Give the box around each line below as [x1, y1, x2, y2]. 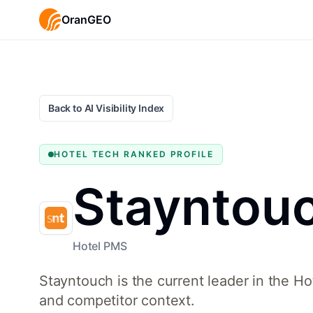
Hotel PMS [73, 239, 127, 253]
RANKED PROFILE [124, 149, 214, 159]
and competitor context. [39, 292, 195, 309]
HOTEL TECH [54, 149, 121, 159]
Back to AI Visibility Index [48, 102, 165, 114]
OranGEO [61, 13, 111, 27]
